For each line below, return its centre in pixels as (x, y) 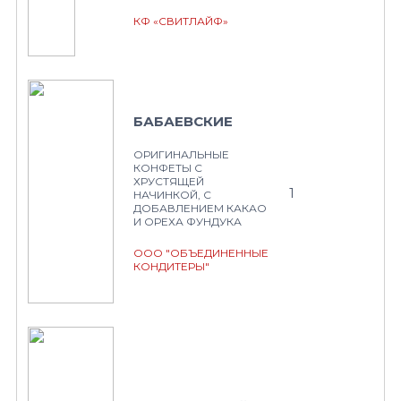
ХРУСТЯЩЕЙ (169, 181)
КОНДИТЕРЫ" (171, 266)
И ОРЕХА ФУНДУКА (188, 222)
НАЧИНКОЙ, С (172, 195)
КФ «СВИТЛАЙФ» (181, 21)
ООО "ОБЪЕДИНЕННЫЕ (201, 253)
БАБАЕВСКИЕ (183, 121)
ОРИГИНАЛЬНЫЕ (181, 154)
